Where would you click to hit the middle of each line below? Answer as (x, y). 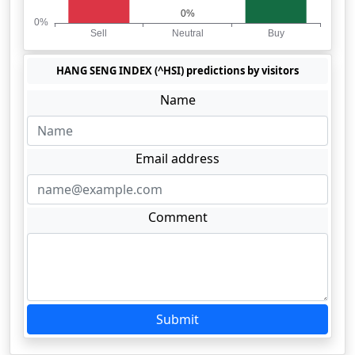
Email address (177, 158)
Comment (177, 217)
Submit (177, 319)
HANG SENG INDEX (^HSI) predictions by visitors (177, 71)
